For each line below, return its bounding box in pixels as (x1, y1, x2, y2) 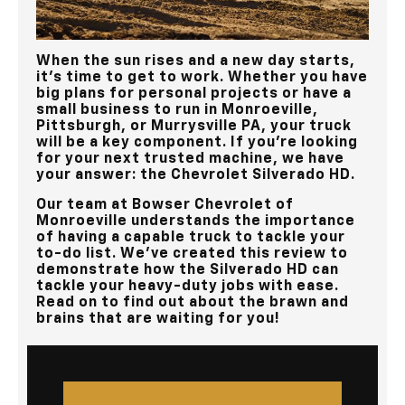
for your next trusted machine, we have (36, 151, 344, 166)
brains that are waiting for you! (36, 311, 279, 326)
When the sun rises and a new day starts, (36, 53, 355, 69)
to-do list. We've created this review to (36, 246, 348, 261)
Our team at (36, 197, 132, 212)
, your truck (261, 118, 352, 134)
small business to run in (36, 102, 221, 118)
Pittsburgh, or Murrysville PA (36, 118, 261, 134)
